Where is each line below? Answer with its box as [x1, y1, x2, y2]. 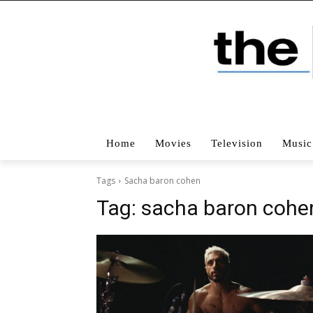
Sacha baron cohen [124, 174, 201, 187]
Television [211, 137, 263, 149]
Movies [155, 137, 191, 149]
